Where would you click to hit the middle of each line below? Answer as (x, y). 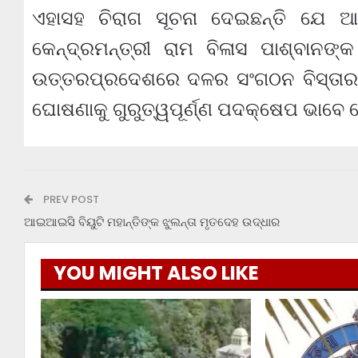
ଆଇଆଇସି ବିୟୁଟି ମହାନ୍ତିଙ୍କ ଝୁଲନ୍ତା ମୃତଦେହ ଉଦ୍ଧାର (151, 221)
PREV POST (70, 199)
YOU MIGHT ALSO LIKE (156, 272)
